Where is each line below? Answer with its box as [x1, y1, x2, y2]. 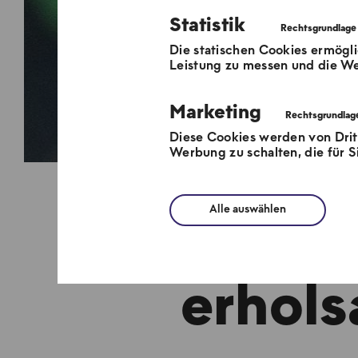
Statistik [169, 16, 245, 36]
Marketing [169, 103, 261, 123]
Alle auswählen [209, 204, 286, 216]
